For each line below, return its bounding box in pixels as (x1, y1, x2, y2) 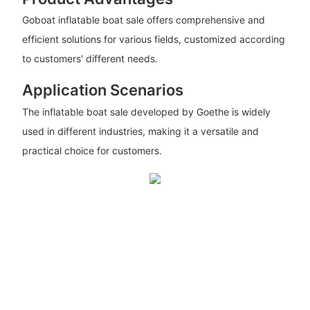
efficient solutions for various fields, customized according (21, 33, 285, 46)
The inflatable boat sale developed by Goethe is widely (21, 105, 271, 118)
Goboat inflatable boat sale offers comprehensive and (21, 14, 265, 26)
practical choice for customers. (21, 144, 162, 156)
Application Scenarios (21, 81, 183, 100)
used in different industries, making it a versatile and (21, 125, 259, 137)
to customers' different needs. (21, 53, 158, 65)
